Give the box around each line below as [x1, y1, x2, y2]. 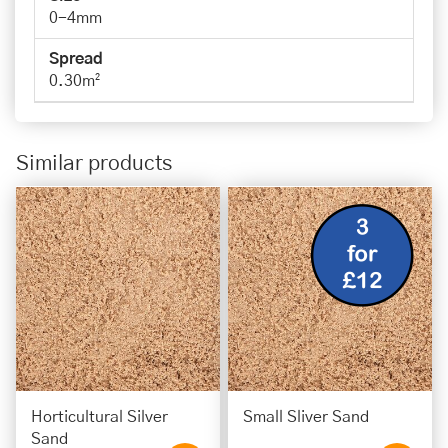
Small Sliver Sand [242, 408, 369, 425]
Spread [49, 51, 103, 67]
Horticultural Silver [30, 408, 168, 425]
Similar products [15, 153, 172, 174]
